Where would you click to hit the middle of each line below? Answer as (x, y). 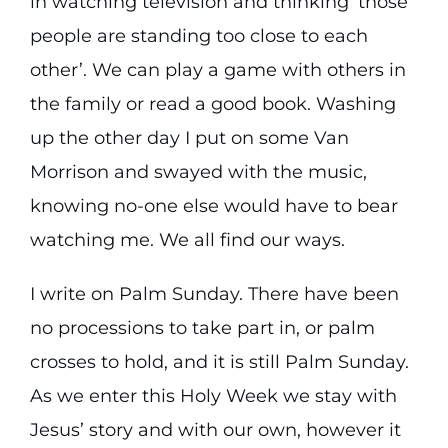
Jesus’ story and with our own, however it (215, 430)
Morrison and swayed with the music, (198, 172)
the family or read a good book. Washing (212, 104)
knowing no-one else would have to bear (213, 206)
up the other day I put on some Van (189, 138)
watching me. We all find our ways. (187, 240)
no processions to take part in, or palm (202, 328)
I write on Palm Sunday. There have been (214, 294)
